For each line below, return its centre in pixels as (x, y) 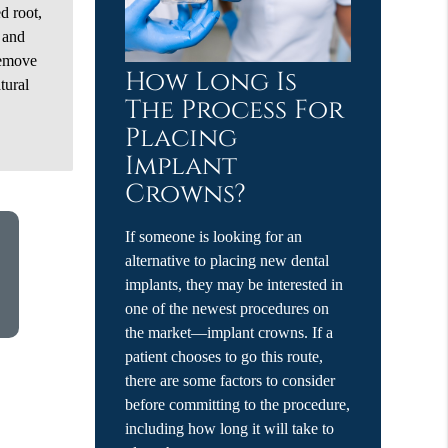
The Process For (235, 110)
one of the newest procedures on (227, 308)
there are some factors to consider (230, 380)
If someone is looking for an (214, 236)
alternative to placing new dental (227, 260)
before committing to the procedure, (238, 404)
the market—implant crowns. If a (229, 332)
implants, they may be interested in (234, 284)
